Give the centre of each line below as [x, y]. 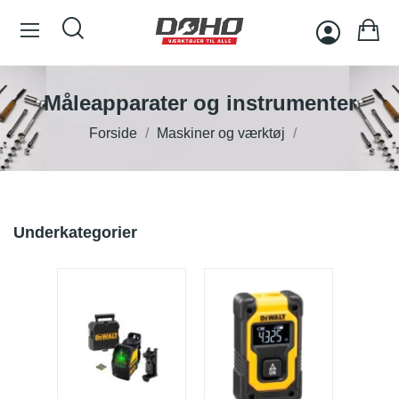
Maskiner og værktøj [221, 133]
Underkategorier [75, 232]
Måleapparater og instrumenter [199, 103]
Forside [113, 133]
